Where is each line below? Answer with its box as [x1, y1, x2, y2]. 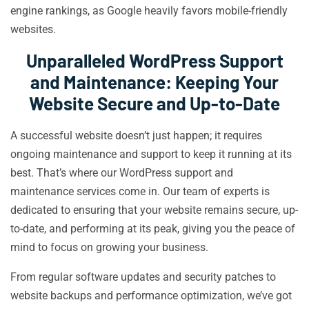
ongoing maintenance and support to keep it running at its [10, 148, 292, 161]
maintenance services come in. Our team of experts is [10, 185, 270, 198]
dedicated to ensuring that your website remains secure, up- [10, 203, 298, 217]
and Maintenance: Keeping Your [30, 71, 279, 92]
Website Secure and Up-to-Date [29, 92, 280, 114]
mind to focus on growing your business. [10, 241, 208, 254]
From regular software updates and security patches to [10, 270, 276, 283]
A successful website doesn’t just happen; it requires [10, 129, 262, 142]
